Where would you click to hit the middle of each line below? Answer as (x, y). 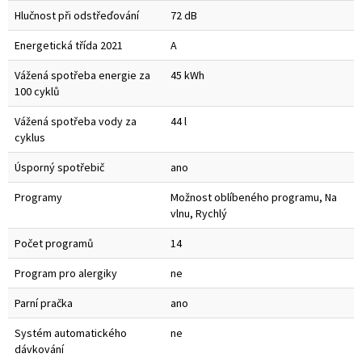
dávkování (39, 349)
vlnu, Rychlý (199, 214)
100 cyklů (37, 92)
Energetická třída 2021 (69, 46)
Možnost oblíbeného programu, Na (254, 198)
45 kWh (187, 76)
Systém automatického (71, 333)
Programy (38, 198)
